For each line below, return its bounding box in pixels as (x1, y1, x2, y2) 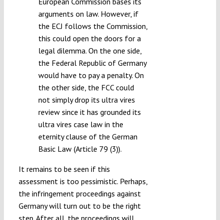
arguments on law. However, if (38, 9, 138, 19)
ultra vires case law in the (38, 119, 123, 130)
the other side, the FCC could (38, 82, 134, 93)
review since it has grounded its (38, 107, 141, 117)
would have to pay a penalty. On (38, 70, 144, 81)
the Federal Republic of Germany (38, 58, 146, 68)
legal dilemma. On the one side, (38, 46, 141, 56)
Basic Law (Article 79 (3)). (38, 144, 122, 154)
